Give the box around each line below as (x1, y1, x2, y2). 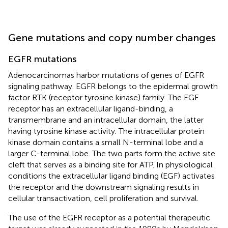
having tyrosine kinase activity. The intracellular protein (8, 126, 205, 136)
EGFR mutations (8, 53, 76, 65)
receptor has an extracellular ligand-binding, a (8, 103, 173, 113)
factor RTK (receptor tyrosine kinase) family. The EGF (8, 92, 198, 102)
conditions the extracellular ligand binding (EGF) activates (8, 170, 215, 181)
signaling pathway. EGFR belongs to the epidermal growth (8, 81, 218, 91)
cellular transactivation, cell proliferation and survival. (8, 193, 198, 203)
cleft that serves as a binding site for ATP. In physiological (8, 159, 213, 169)
